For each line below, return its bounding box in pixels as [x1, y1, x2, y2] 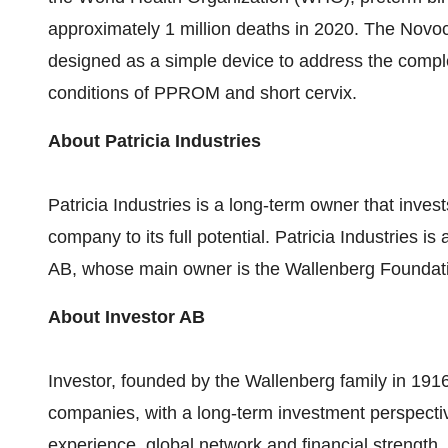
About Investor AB [48, 307, 205, 327]
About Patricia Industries [48, 131, 261, 151]
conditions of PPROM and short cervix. [48, 83, 362, 103]
